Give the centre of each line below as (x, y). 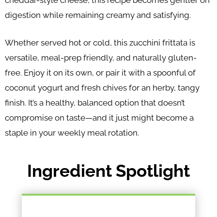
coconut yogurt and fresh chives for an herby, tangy (102, 88)
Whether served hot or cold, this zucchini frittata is (100, 43)
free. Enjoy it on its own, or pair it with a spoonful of (100, 73)
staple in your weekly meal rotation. (72, 133)
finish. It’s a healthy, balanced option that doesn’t (95, 103)
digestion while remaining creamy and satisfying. (98, 15)
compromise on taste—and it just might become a (99, 118)
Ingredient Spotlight (108, 171)
